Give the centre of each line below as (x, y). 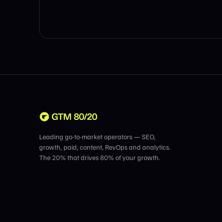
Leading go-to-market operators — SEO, (97, 136)
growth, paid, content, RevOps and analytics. (105, 147)
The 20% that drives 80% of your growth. (100, 157)
